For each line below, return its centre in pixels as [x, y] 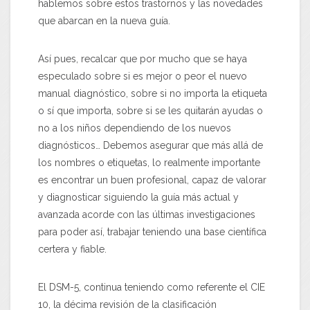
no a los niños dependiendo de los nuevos [135, 128]
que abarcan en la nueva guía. [104, 20]
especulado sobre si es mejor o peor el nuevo [143, 76]
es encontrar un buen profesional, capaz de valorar [152, 180]
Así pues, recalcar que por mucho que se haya [143, 58]
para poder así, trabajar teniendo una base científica [152, 231]
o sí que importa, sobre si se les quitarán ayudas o [151, 110]
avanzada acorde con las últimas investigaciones [147, 214]
